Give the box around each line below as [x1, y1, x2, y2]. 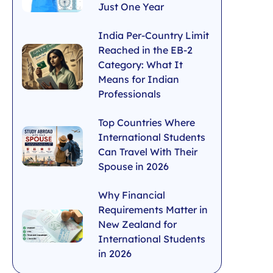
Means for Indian [98, 73, 179, 86]
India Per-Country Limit [98, 29, 209, 42]
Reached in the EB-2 [98, 44, 193, 57]
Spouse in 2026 [98, 160, 169, 173]
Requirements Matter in [98, 204, 208, 216]
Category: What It [98, 58, 183, 71]
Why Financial [98, 189, 165, 202]
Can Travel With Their [98, 146, 197, 158]
